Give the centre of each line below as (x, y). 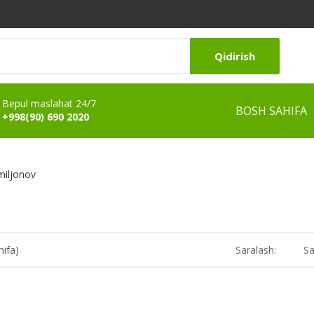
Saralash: (256, 250)
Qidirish (235, 56)
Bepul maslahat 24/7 (49, 103)
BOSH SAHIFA (271, 111)
